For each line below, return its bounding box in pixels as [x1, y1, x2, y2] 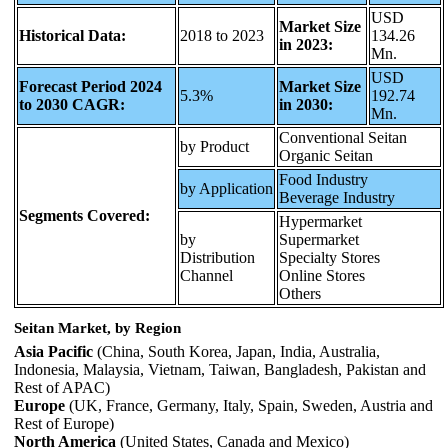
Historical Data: [19, 26, 126, 44]
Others [279, 284, 321, 302]
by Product [180, 137, 249, 155]
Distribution [180, 248, 255, 266]
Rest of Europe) [14, 415, 114, 433]
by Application [180, 179, 273, 197]
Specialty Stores [279, 248, 380, 266]
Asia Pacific [14, 343, 93, 361]
